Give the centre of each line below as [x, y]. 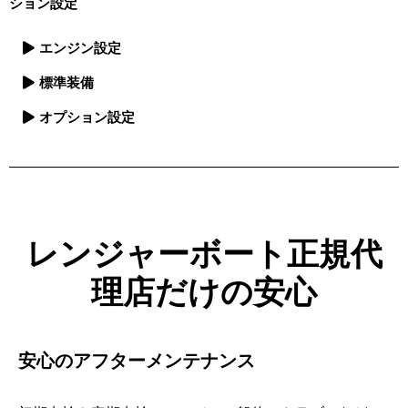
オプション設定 [87, 117]
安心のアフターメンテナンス [137, 360]
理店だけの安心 [204, 292]
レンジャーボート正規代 [204, 254]
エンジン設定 [80, 48]
